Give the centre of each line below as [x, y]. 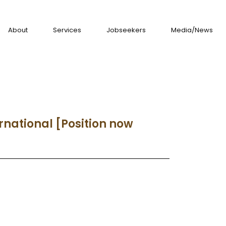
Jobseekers [126, 30]
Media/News [192, 30]
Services [67, 30]
